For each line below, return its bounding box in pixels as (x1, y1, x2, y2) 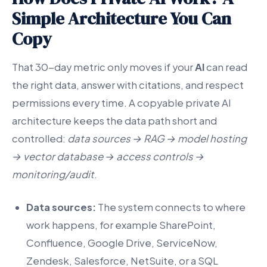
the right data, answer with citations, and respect (12, 79, 244, 92)
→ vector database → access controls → (12, 150, 204, 163)
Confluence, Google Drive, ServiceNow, (26, 237, 218, 250)
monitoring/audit (12, 168, 94, 181)
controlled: (12, 132, 67, 145)
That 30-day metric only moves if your (12, 61, 195, 74)
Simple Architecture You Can (12, 7, 231, 31)
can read (204, 61, 247, 74)
